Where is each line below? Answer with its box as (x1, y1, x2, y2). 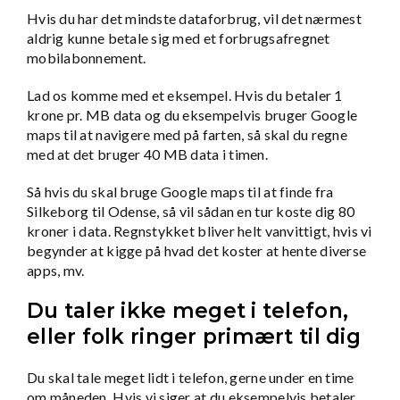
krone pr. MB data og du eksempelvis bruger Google (27, 105, 358, 123)
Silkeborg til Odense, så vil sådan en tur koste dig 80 (27, 202, 355, 220)
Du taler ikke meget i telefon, (27, 297, 349, 323)
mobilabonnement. (27, 48, 146, 66)
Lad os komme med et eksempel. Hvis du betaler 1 (27, 86, 343, 104)
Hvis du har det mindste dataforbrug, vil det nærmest (27, 9, 362, 27)
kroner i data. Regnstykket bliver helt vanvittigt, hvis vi (27, 221, 372, 239)
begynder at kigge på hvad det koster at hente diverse (27, 241, 367, 259)
